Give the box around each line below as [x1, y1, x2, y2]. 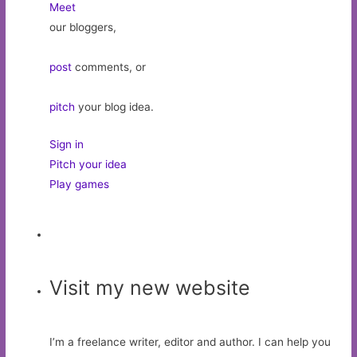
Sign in [49, 137, 84, 151]
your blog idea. [75, 100, 155, 113]
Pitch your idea [49, 157, 127, 171]
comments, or [72, 60, 147, 73]
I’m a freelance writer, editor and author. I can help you [49, 335, 331, 349]
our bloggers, [49, 20, 117, 33]
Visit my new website [49, 276, 251, 300]
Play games [49, 177, 110, 190]
